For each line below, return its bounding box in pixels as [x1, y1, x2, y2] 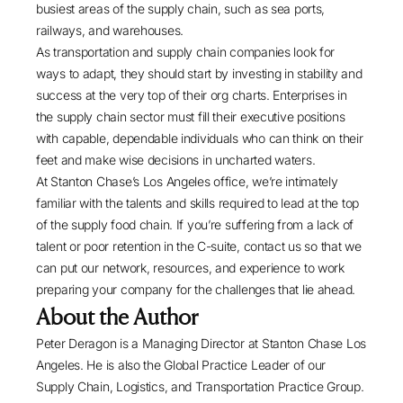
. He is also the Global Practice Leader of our [80, 356, 327, 372]
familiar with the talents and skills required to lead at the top [36, 194, 360, 210]
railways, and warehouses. [36, 22, 184, 38]
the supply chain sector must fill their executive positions [36, 108, 345, 124]
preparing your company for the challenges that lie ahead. [36, 281, 356, 297]
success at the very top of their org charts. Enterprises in [36, 86, 347, 103]
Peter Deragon [36, 335, 121, 351]
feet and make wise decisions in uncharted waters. [36, 151, 316, 167]
